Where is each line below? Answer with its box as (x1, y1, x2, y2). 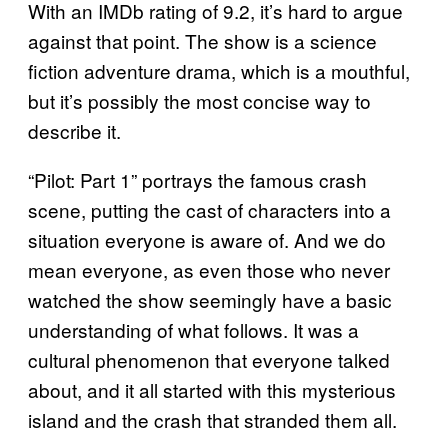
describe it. (28, 117, 121, 145)
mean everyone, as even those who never (28, 256, 390, 284)
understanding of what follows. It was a (28, 316, 359, 344)
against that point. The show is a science (28, 27, 377, 55)
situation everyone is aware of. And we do (28, 226, 386, 254)
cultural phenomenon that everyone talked (28, 346, 390, 374)
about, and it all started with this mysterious (28, 376, 396, 404)
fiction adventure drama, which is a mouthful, (28, 57, 410, 85)
